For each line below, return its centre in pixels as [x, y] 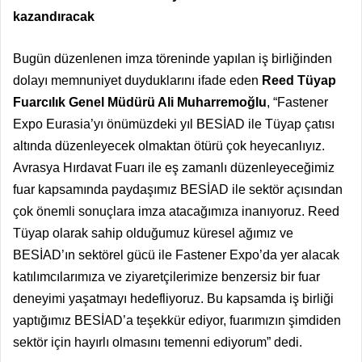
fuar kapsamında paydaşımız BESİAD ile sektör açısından [178, 189]
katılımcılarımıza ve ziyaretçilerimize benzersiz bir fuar [166, 276]
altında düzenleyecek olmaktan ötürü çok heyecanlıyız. [169, 145]
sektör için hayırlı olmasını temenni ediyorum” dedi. [158, 342]
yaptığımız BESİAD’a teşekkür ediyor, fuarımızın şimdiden [177, 320]
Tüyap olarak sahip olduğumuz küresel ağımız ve [153, 233]
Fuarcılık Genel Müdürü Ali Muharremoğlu [140, 102]
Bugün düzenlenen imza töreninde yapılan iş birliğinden [173, 58]
